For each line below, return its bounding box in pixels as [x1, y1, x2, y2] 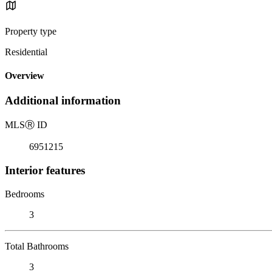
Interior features [5, 163, 85, 177]
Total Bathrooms [5, 240, 69, 251]
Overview [5, 70, 44, 81]
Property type [5, 25, 56, 36]
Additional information [5, 94, 121, 107]
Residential [5, 46, 47, 57]
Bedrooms [5, 188, 44, 199]
